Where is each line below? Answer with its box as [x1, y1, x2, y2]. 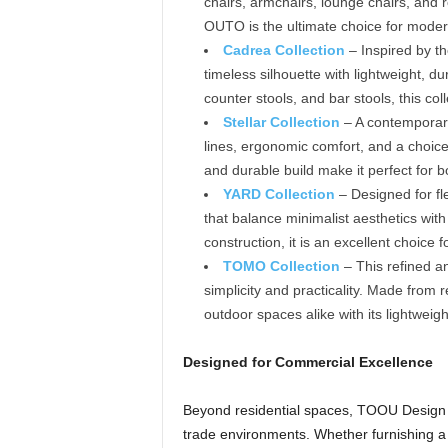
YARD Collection [222, 186, 335, 202]
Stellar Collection [222, 114, 340, 130]
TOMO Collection [222, 258, 340, 274]
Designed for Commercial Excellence [182, 354, 433, 370]
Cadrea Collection [222, 42, 345, 58]
